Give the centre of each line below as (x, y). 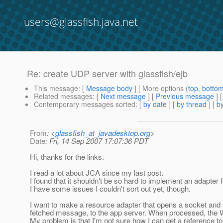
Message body (109, 88)
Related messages (63, 96)
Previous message (185, 96)
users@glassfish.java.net (81, 22)
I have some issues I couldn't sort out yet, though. (110, 189)
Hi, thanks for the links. (67, 157)
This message (56, 88)
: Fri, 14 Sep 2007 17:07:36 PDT (97, 141)
